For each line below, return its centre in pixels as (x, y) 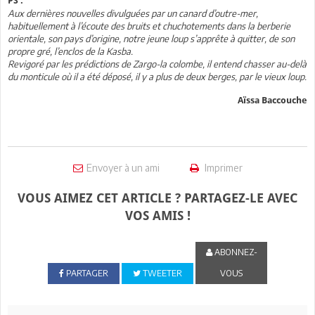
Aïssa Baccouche (272, 100)
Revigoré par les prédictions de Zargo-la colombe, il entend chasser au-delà (157, 64)
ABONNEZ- (234, 252)
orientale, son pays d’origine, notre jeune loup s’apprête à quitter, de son (151, 38)
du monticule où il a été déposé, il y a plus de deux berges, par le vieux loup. (157, 76)
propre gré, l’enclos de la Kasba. (70, 51)
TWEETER (161, 273)
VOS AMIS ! (157, 215)
